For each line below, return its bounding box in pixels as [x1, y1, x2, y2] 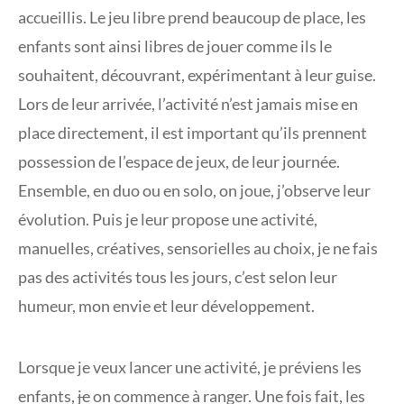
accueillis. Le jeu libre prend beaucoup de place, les [18, 7, 366, 28]
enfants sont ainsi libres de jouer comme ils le [18, 36, 332, 57]
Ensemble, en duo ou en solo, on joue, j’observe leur [18, 180, 371, 201]
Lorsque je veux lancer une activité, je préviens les [18, 357, 362, 378]
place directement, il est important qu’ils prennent [18, 123, 367, 143]
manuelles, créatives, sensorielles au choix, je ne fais [18, 238, 378, 259]
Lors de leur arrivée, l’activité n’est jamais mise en [18, 94, 358, 115]
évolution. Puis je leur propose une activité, [18, 209, 317, 230]
